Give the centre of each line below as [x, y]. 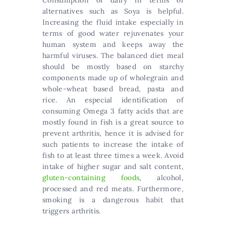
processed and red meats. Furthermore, [113, 189]
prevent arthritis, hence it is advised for [113, 133]
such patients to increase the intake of [113, 144]
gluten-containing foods [91, 178]
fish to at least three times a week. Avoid [113, 155]
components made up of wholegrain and [113, 78]
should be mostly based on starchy [113, 67]
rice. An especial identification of [113, 100]
